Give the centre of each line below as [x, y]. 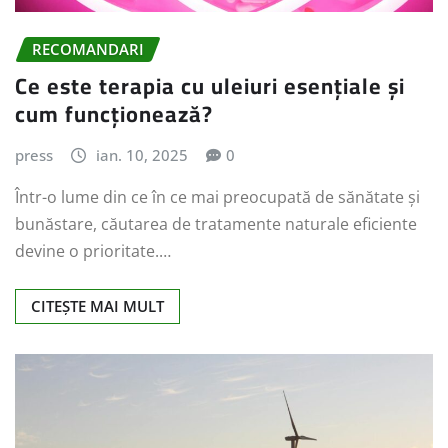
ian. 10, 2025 [141, 154]
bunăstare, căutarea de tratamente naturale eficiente [216, 224]
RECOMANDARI [88, 49]
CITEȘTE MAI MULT [97, 306]
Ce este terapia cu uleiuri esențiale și [210, 85]
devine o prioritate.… [93, 251]
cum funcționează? [114, 113]
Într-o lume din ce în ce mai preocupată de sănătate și [217, 197]
